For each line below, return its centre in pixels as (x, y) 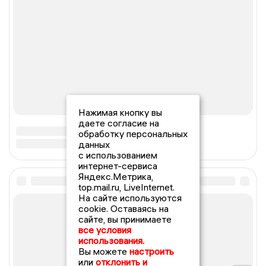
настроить (152, 251)
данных (94, 144)
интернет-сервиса (118, 166)
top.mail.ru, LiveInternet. (126, 187)
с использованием (118, 155)
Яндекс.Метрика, (116, 176)
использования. (111, 240)
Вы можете (104, 251)
